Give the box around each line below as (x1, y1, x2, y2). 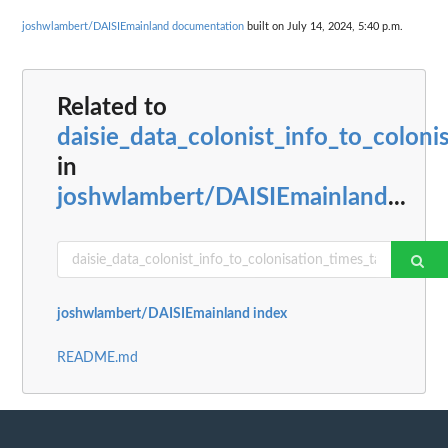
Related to (57, 96, 167, 121)
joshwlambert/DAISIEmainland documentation (22, 20, 244, 32)
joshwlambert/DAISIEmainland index (57, 307, 287, 322)
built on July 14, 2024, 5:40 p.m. (244, 20, 403, 32)
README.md (57, 351, 138, 366)
